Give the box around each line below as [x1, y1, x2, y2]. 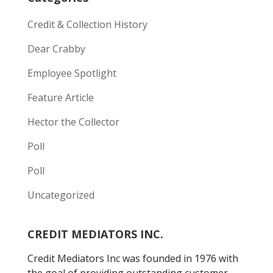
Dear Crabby [27, 42, 85, 56]
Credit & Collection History [27, 18, 147, 32]
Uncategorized [27, 188, 94, 202]
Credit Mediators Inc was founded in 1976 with [27, 252, 238, 266]
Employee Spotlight [27, 66, 116, 80]
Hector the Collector [27, 115, 119, 129]
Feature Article [27, 91, 94, 105]
